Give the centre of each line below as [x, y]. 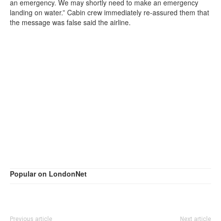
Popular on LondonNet [48, 174]
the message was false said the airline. [70, 22]
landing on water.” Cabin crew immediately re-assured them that [110, 12]
